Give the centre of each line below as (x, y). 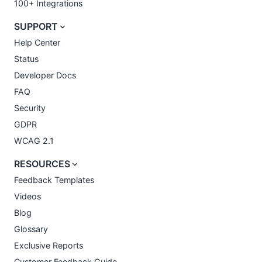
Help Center (37, 42)
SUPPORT (36, 27)
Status (26, 59)
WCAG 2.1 (34, 141)
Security (30, 108)
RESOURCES (42, 164)
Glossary (31, 229)
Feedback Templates (54, 180)
